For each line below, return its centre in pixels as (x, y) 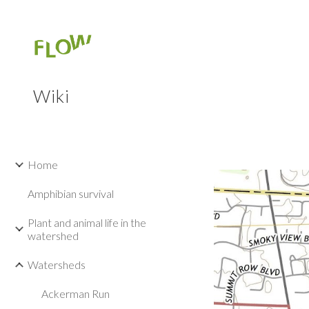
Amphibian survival (71, 193)
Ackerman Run (76, 293)
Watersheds (57, 265)
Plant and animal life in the (87, 222)
